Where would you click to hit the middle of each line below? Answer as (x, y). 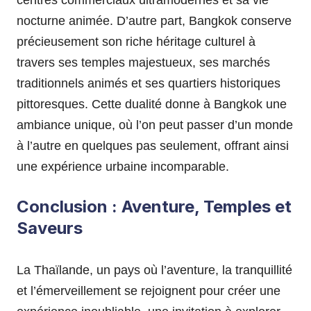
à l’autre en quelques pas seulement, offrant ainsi (153, 145)
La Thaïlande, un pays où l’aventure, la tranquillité (154, 270)
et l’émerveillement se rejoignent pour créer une (149, 291)
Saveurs (50, 228)
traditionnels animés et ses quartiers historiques (149, 83)
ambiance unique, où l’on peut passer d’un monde (155, 125)
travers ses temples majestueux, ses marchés (143, 62)
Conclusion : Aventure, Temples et (154, 206)
